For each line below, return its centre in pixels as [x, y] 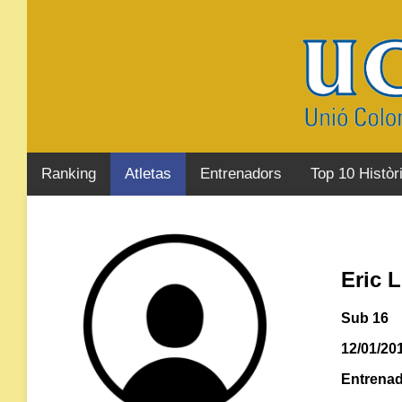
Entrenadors [241, 174]
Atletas [148, 174]
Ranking [69, 174]
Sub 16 [365, 318]
